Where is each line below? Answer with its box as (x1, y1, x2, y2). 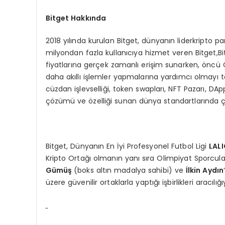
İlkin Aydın (185, 165, 224, 175)
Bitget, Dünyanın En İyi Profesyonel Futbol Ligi (45, 141, 209, 151)
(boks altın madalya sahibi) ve (74, 165, 186, 175)
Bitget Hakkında (45, 13, 106, 23)
